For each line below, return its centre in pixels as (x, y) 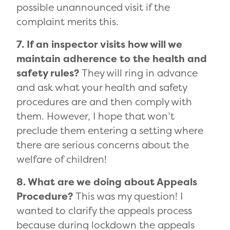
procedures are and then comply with (104, 102)
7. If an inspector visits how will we (99, 44)
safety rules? (49, 73)
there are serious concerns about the (103, 145)
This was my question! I (129, 196)
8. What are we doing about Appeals (107, 182)
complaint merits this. (68, 22)
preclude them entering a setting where (110, 131)
